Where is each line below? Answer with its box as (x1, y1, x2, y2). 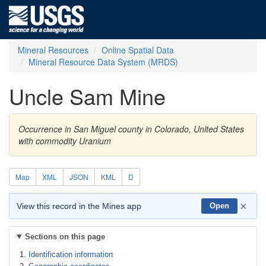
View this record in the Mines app (17, 201, 141, 211)
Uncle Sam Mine (9, 81, 166, 111)
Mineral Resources (18, 44, 88, 56)
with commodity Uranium (18, 135, 111, 147)
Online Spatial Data (102, 44, 174, 56)
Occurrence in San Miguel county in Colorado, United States (18, 123, 244, 135)
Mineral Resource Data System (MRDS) (28, 56, 178, 68)
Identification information (28, 250, 113, 259)
